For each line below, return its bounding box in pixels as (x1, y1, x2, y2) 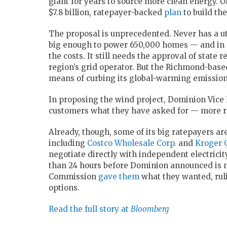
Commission (49, 172, 98, 182)
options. (49, 183, 80, 193)
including (49, 138, 87, 148)
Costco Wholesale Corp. (87, 138, 176, 148)
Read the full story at (49, 204, 131, 214)
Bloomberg (131, 204, 169, 214)
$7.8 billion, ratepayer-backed (49, 8, 164, 18)
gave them (98, 172, 141, 182)
